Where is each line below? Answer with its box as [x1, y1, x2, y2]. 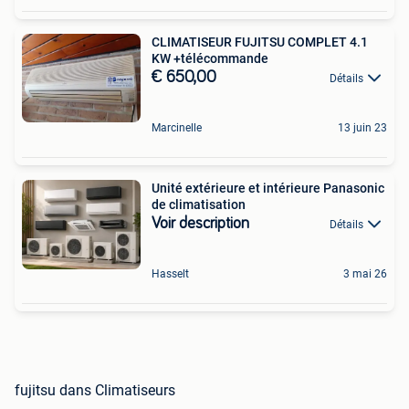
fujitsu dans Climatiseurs [15, 382, 175, 400]
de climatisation [152, 196, 246, 212]
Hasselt [152, 267, 189, 281]
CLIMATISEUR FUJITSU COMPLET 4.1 [152, 34, 368, 49]
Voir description [152, 215, 249, 232]
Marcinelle [152, 121, 202, 134]
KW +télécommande [152, 50, 268, 66]
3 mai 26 [343, 267, 387, 281]
